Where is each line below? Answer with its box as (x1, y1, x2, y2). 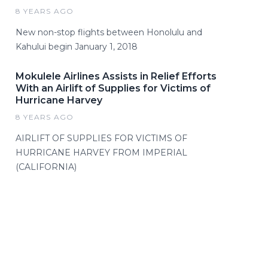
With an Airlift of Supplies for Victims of (16, 83, 211, 94)
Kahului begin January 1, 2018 (16, 41, 138, 52)
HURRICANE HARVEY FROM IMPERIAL (16, 147, 187, 158)
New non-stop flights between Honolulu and (16, 27, 202, 38)
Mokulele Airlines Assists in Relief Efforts (16, 71, 217, 82)
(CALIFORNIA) (16, 162, 77, 172)
